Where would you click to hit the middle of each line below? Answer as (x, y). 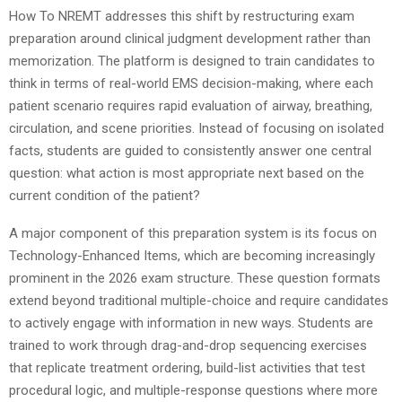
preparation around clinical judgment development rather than (190, 38)
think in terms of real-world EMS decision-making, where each (191, 83)
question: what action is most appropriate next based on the (187, 173)
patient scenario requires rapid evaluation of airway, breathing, (191, 105)
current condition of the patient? (105, 195)
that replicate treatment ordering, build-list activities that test (187, 367)
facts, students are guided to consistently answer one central (190, 150)
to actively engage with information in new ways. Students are (191, 323)
